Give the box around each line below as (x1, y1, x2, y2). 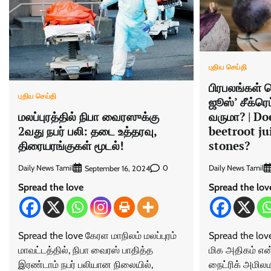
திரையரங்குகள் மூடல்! (18, 137, 124, 153)
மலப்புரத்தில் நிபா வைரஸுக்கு (18, 108, 159, 124)
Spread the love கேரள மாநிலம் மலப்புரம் (18, 229, 177, 241)
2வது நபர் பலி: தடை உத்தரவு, (18, 123, 157, 139)
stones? (208, 137, 250, 153)
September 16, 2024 (85, 163, 150, 173)
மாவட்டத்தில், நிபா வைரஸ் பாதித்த (18, 244, 153, 256)
